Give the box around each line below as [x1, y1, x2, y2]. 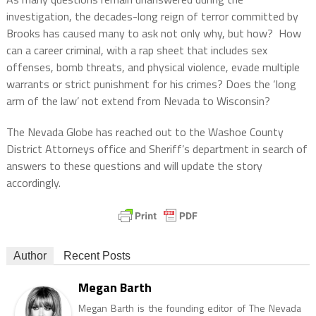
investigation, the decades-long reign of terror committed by [6, 7, 298, 25]
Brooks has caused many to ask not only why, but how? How [6, 24, 301, 42]
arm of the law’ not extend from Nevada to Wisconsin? [6, 92, 270, 109]
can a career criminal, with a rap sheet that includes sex [6, 41, 267, 59]
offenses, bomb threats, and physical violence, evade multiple [6, 58, 300, 75]
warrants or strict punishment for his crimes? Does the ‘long [6, 75, 296, 92]
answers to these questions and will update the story [6, 157, 262, 174]
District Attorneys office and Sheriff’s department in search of [6, 140, 308, 157]
